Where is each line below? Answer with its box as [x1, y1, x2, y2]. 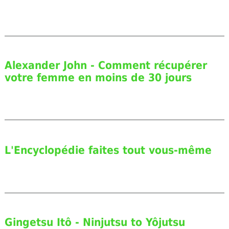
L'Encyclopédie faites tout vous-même [4, 144, 212, 156]
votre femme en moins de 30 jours [4, 72, 192, 84]
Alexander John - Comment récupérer [4, 59, 207, 72]
